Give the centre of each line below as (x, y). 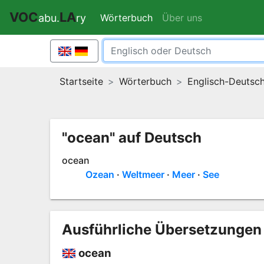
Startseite (81, 81)
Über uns (182, 17)
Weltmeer (143, 174)
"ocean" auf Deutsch (131, 137)
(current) (172, 17)
